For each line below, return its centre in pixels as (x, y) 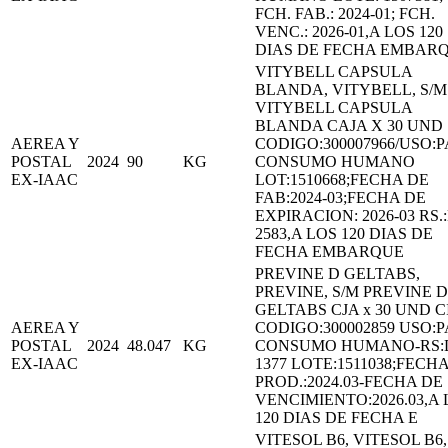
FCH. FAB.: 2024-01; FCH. (345, 13)
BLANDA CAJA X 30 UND (349, 125)
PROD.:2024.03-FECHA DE (349, 381)
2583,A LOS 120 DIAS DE (344, 233)
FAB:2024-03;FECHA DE (340, 197)
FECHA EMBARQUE (329, 251)
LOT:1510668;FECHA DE (342, 179)
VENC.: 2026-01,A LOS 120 (349, 31)
